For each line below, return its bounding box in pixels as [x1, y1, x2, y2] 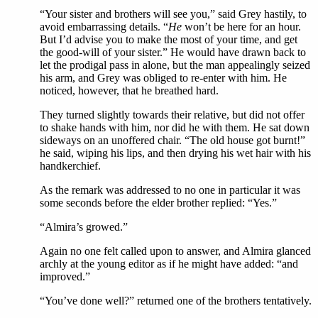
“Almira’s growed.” [40, 221, 128, 233]
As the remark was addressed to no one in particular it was [40, 184, 300, 196]
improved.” [40, 270, 90, 283]
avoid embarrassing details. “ [40, 21, 168, 33]
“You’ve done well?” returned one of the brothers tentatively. [40, 295, 312, 307]
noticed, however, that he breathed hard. [40, 84, 219, 97]
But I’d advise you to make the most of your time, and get [40, 33, 297, 45]
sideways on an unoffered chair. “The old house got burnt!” [40, 134, 305, 146]
